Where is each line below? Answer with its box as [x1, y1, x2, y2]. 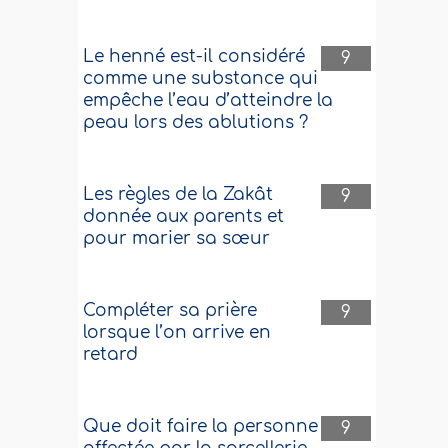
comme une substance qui [83, 69, 319, 88]
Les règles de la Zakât [83, 185, 274, 204]
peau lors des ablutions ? [83, 113, 309, 132]
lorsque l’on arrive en [83, 323, 272, 342]
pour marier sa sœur [83, 229, 271, 248]
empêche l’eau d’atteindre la [83, 91, 334, 110]
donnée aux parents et [83, 207, 285, 226]
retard [83, 345, 139, 364]
